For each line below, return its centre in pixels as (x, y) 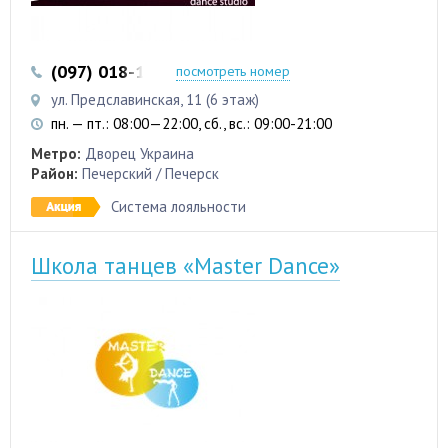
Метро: (56, 154)
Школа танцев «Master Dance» (185, 266)
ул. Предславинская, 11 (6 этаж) (155, 100)
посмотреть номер (233, 71)
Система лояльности (178, 207)
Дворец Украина (139, 154)
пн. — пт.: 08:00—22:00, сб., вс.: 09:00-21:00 (191, 124)
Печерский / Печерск (150, 174)
